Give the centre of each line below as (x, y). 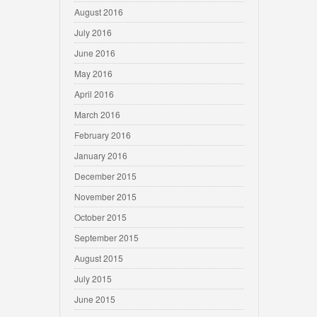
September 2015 (106, 237)
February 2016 (103, 135)
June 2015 (95, 299)
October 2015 (100, 217)
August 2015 (99, 258)
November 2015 (105, 196)
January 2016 (101, 155)
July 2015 (93, 278)
